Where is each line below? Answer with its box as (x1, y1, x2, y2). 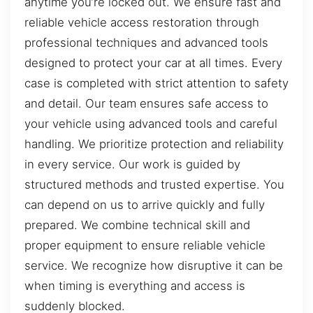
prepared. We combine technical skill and (24, 217, 250, 232)
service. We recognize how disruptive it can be (24, 258, 283, 272)
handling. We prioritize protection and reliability (24, 136, 284, 151)
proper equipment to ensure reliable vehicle (24, 238, 265, 252)
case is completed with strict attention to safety (24, 75, 289, 90)
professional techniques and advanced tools (24, 35, 268, 50)
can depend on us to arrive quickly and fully (24, 197, 265, 212)
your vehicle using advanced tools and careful (24, 116, 277, 131)
